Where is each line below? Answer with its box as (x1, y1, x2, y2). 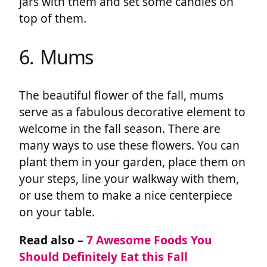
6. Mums (19, 44, 94, 70)
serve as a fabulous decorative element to (19, 104, 246, 120)
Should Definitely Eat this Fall (19, 249, 188, 265)
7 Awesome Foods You (86, 232, 212, 249)
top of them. (19, 10, 86, 27)
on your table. (19, 204, 95, 221)
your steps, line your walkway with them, (19, 170, 239, 187)
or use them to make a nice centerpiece (19, 187, 232, 204)
